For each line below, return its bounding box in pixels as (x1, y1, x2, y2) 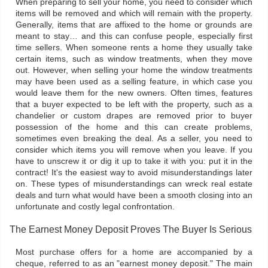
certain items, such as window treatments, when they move (16, 54, 252, 63)
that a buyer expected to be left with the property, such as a (16, 100, 252, 109)
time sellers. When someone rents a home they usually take (16, 43, 252, 52)
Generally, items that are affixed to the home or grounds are (16, 20, 252, 29)
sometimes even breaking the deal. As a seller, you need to (16, 134, 252, 143)
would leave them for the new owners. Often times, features (16, 89, 252, 98)
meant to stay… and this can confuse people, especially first (16, 32, 252, 41)
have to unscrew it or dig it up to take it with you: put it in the (16, 157, 252, 166)
